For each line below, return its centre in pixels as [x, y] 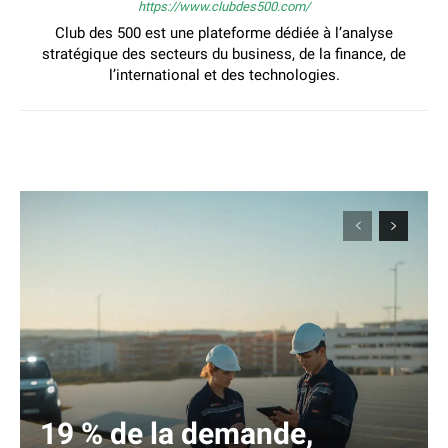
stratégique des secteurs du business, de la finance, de [224, 53]
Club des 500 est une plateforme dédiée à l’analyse [224, 32]
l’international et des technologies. [224, 74]
